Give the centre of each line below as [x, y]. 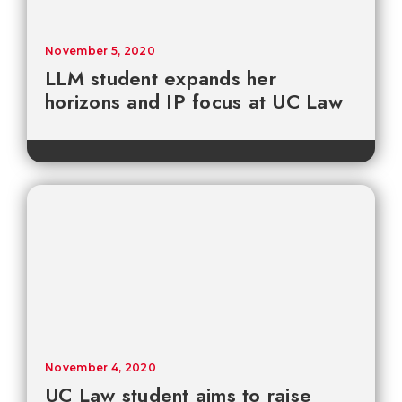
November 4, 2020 [100, 368]
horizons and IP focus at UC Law [194, 102]
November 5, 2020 [100, 51]
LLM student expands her [161, 79]
